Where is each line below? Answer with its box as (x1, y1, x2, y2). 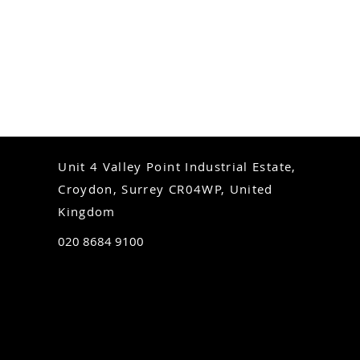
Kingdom (58, 202, 116, 219)
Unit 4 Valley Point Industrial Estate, (58, 157, 297, 174)
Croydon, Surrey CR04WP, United (58, 180, 273, 197)
